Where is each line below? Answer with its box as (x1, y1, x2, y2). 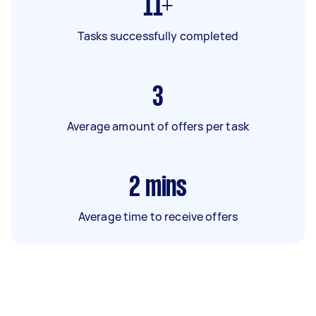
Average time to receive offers (78, 208, 238, 224)
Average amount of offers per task (67, 118, 249, 134)
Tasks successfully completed (77, 28, 239, 44)
